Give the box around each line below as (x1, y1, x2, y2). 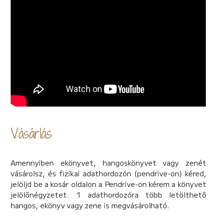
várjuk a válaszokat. (11, 9, 79, 19)
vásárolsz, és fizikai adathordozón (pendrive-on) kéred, (11, 168, 206, 178)
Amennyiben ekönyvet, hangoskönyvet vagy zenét (11, 157, 206, 168)
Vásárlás (11, 123, 52, 143)
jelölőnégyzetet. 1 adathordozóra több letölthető (11, 189, 206, 200)
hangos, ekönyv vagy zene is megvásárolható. (11, 200, 170, 210)
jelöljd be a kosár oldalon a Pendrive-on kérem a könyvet (11, 178, 206, 189)
